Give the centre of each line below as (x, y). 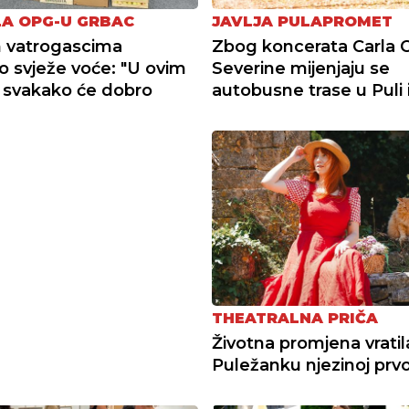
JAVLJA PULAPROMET (302, 21)
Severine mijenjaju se (300, 68)
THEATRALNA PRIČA (294, 319)
